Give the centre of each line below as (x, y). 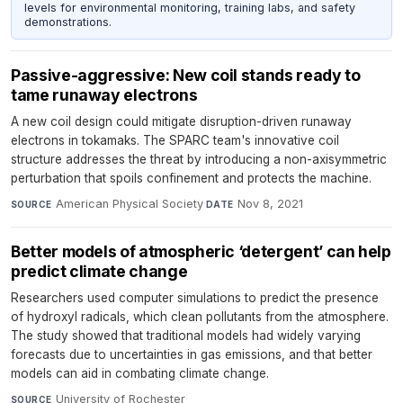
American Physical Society (129, 203)
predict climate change (99, 271)
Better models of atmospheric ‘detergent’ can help (201, 251)
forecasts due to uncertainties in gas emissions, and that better (192, 354)
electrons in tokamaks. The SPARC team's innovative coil (175, 140)
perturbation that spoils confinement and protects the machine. (191, 178)
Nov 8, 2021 (270, 203)
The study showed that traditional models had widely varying (186, 335)
